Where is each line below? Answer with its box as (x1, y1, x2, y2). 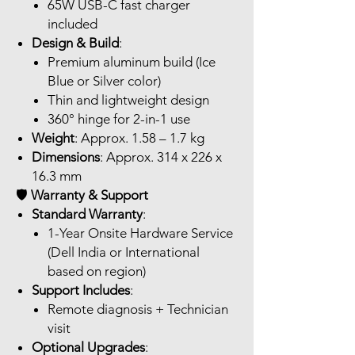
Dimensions (32, 149, 100, 166)
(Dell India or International (48, 244, 200, 261)
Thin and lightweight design (48, 92, 209, 109)
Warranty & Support (31, 187, 148, 204)
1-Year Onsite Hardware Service (48, 225, 233, 242)
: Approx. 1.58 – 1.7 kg (74, 130, 204, 147)
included (48, 16, 97, 32)
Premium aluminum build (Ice (48, 54, 216, 71)
